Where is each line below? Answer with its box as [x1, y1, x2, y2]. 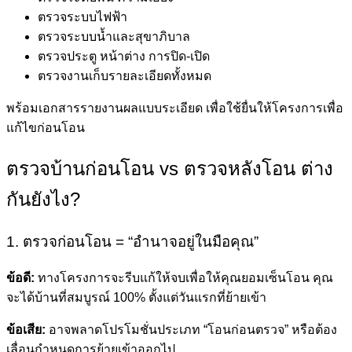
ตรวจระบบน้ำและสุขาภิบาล [38, 30, 190, 44]
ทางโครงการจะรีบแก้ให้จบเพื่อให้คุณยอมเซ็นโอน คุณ [35, 270, 333, 284]
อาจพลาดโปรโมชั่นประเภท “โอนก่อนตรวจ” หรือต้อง [46, 322, 337, 336]
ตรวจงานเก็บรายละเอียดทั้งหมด [38, 69, 211, 83]
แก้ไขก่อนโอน [6, 121, 85, 135]
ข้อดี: [6, 270, 35, 284]
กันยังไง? [6, 188, 80, 210]
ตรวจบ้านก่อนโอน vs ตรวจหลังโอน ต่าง [6, 157, 333, 179]
